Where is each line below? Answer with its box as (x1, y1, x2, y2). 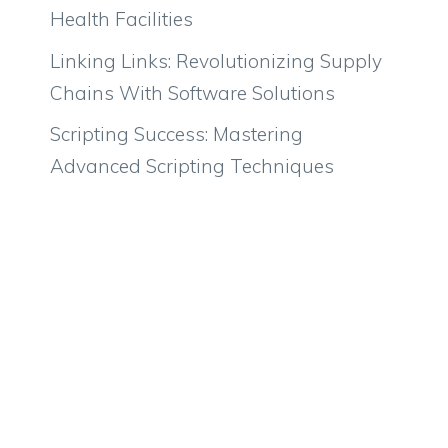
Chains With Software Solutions (50, 80, 335, 105)
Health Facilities (50, 7, 193, 31)
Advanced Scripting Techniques (50, 154, 334, 178)
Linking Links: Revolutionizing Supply (50, 48, 382, 73)
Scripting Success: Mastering (50, 122, 303, 146)
